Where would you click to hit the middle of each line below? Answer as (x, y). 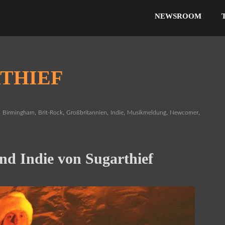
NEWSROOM (178, 16)
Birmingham (19, 113)
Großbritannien (87, 113)
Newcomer (184, 113)
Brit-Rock (51, 113)
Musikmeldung (147, 113)
